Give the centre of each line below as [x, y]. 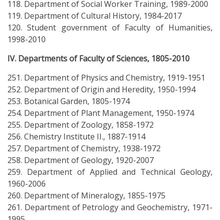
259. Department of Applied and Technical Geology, [110, 172]
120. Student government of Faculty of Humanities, [110, 28]
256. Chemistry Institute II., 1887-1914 [76, 137]
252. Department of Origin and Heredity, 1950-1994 [101, 90]
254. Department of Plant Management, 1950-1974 [101, 113]
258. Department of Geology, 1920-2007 [81, 160]
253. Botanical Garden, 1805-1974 [69, 101]
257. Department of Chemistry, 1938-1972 [84, 149]
